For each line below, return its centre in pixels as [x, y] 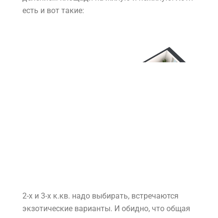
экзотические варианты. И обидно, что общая [106, 209]
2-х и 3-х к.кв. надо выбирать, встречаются [100, 196]
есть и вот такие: [53, 11]
